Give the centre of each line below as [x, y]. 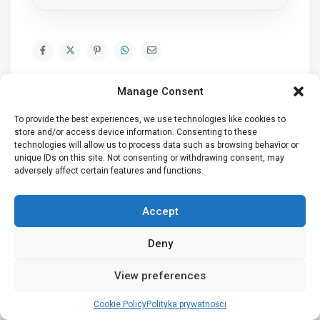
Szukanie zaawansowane [100, 153]
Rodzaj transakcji [77, 188]
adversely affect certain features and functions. [109, 171]
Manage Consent [160, 91]
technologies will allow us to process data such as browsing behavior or [156, 145]
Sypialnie [60, 295]
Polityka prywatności [186, 304]
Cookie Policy [120, 304]
